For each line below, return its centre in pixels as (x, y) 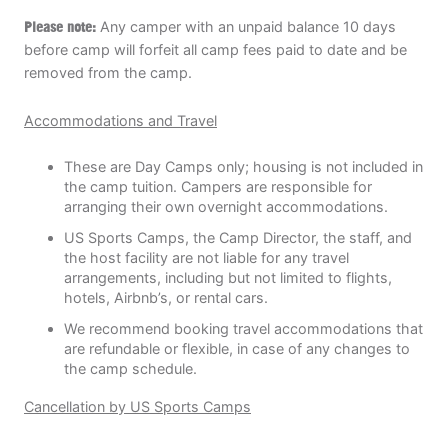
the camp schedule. (130, 368)
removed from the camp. (108, 72)
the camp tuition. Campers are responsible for (218, 187)
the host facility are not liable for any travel (206, 258)
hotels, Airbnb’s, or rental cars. (166, 298)
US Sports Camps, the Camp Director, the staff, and (238, 238)
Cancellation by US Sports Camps (137, 406)
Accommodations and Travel (120, 121)
